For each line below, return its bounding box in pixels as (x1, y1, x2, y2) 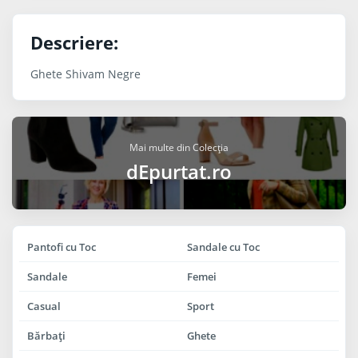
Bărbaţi (27, 328, 66, 343)
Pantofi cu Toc (27, 239, 96, 254)
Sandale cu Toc (187, 239, 260, 254)
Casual (27, 298, 61, 313)
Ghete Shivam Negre (30, 66, 141, 82)
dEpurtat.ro (126, 157, 232, 185)
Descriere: (30, 30, 118, 54)
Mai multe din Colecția (129, 140, 229, 154)
